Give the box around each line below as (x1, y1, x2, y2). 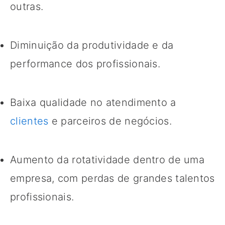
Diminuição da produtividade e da (10, 39, 174, 51)
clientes (10, 115, 49, 127)
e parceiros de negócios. (48, 115, 172, 127)
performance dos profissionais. (10, 57, 160, 70)
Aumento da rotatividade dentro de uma (10, 153, 205, 166)
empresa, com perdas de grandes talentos (10, 172, 215, 184)
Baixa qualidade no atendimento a (10, 96, 176, 108)
